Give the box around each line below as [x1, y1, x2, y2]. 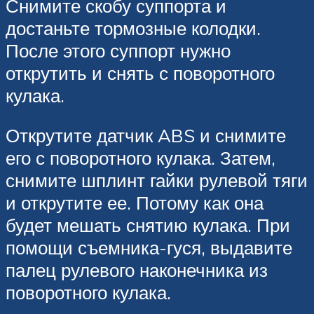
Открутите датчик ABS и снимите [6, 124, 286, 147]
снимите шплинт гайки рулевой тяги [6, 169, 308, 192]
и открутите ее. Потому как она [6, 191, 264, 214]
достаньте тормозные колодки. [6, 16, 261, 39]
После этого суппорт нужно [6, 39, 231, 62]
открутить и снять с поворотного [6, 61, 275, 84]
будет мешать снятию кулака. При [6, 214, 290, 237]
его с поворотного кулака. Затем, [6, 146, 275, 170]
